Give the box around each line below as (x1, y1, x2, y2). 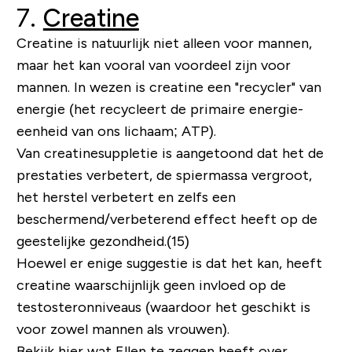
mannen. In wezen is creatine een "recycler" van (16, 79, 321, 96)
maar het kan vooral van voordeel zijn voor (16, 57, 291, 74)
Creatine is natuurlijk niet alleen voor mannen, (16, 35, 312, 52)
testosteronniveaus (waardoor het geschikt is (16, 299, 310, 316)
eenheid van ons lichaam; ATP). (16, 123, 216, 140)
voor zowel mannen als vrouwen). (16, 321, 229, 338)
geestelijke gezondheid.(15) (16, 233, 189, 250)
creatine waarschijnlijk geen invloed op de (16, 277, 286, 294)
